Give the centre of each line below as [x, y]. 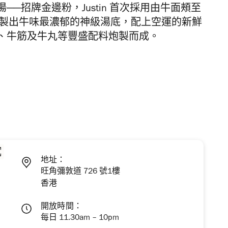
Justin [96, 10]
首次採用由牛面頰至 [155, 10]
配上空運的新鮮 [166, 24]
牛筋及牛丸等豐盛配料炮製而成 [78, 38]
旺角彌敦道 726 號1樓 [80, 172]
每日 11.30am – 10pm [80, 219]
